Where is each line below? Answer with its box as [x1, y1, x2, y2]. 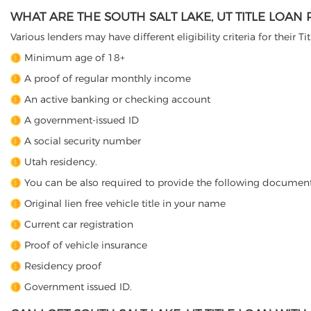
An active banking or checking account [24, 93, 210, 106]
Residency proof [24, 260, 101, 272]
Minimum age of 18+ [24, 51, 125, 64]
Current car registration [24, 218, 133, 230]
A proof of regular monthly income [24, 72, 191, 85]
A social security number [24, 135, 141, 147]
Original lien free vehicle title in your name [24, 197, 226, 210]
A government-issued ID [24, 114, 139, 126]
